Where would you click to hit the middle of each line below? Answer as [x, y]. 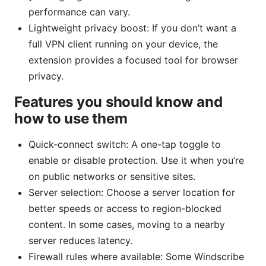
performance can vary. [79, 12]
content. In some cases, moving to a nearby [127, 225]
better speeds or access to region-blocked [125, 209]
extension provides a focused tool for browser [133, 60]
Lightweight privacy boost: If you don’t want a [132, 28]
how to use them [71, 119]
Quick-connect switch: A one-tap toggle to [125, 145]
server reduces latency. [80, 241]
